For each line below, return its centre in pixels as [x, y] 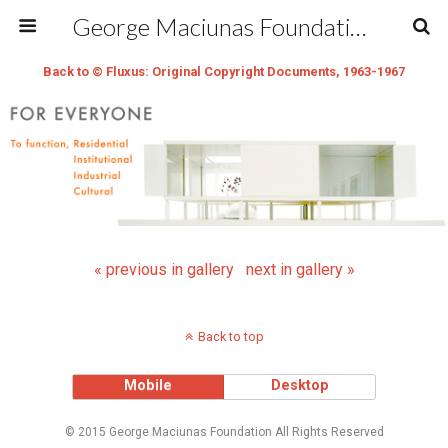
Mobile [148, 385]
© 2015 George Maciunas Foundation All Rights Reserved [224, 431]
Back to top [230, 336]
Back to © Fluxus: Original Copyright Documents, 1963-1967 [224, 71]
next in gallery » [300, 269]
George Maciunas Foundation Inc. [357, 26]
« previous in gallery [163, 269]
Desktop [299, 385]
